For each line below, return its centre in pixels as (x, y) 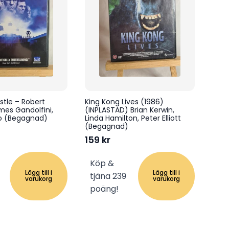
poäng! (105, 189)
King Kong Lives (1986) (124, 101)
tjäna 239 (108, 176)
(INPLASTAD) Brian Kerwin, (130, 110)
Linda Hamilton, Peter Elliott (133, 118)
